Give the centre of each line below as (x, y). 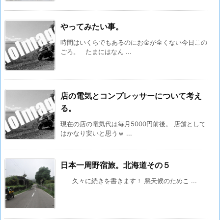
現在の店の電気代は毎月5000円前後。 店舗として (133, 124)
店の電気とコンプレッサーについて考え (131, 96)
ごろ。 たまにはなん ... (96, 52)
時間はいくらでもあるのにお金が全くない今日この (134, 42)
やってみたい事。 (92, 27)
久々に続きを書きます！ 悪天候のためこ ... (129, 181)
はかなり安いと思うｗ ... (96, 133)
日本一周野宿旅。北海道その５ (115, 165)
